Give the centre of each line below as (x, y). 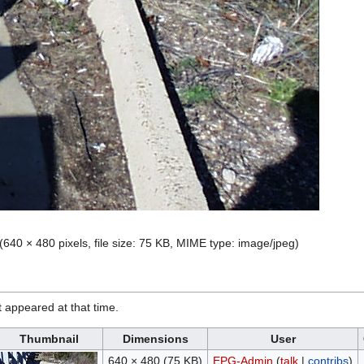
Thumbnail (49, 339)
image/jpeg (266, 243)
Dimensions (155, 339)
